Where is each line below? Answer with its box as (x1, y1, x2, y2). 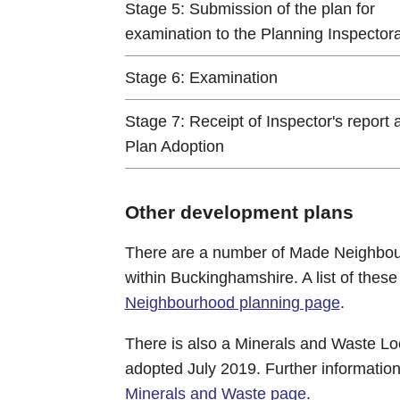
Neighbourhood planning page (124, 293, 340, 312)
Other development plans (124, 201, 354, 222)
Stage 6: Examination (124, 68, 278, 87)
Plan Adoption (124, 137, 224, 155)
